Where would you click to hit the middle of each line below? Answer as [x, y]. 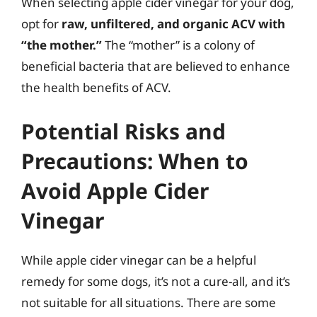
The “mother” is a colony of [178, 45]
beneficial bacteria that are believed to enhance [156, 66]
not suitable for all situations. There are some [149, 302]
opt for [41, 24]
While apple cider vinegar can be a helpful [139, 260]
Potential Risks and [123, 131]
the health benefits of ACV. [96, 87]
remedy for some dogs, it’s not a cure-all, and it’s [156, 281]
